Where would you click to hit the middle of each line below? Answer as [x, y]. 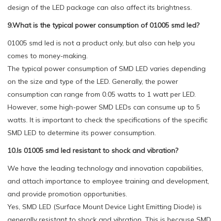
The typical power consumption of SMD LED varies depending [107, 68]
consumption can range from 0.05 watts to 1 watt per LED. [102, 94]
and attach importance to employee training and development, [108, 181]
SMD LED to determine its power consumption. [82, 132]
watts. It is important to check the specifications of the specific [108, 120]
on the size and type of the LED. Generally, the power [93, 81]
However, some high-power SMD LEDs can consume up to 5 [104, 107]
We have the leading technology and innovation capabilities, [105, 168]
